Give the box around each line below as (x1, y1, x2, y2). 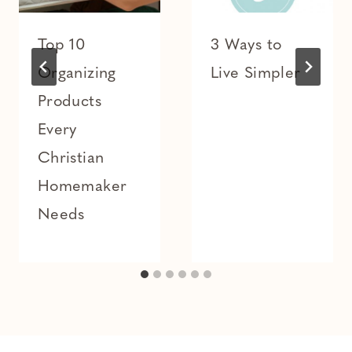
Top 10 (38, 38, 86, 54)
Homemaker (38, 179, 127, 196)
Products (38, 94, 101, 111)
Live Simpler (211, 66, 301, 82)
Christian (38, 151, 104, 167)
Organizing (38, 66, 116, 82)
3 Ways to (211, 38, 282, 54)
